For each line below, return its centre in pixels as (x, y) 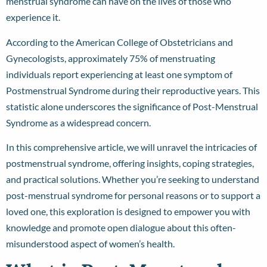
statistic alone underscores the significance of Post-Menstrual (132, 106)
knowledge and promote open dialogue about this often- (121, 228)
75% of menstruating (172, 58)
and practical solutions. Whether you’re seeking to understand (133, 179)
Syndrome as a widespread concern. (79, 122)
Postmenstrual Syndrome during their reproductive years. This (133, 90)
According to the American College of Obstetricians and (119, 42)
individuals (28, 74)
